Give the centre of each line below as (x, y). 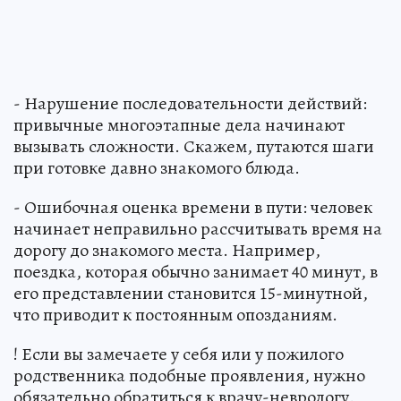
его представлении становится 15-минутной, (191, 294)
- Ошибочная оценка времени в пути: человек (193, 208)
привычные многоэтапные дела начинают (179, 125)
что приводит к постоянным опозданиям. (175, 315)
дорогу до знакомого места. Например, (167, 251)
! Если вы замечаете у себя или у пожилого (179, 354)
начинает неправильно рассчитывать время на (198, 229)
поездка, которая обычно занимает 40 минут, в (196, 272)
